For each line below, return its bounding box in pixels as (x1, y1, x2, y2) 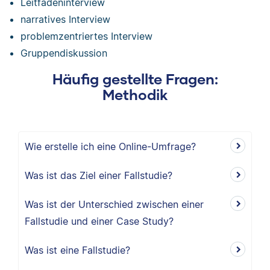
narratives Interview (20, 13, 111, 25)
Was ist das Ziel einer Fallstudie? (25, 169, 172, 181)
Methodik (102, 86, 168, 103)
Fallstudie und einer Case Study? (25, 215, 174, 227)
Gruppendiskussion (20, 47, 108, 59)
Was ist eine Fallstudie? (25, 244, 130, 256)
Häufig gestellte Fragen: (52, 70, 218, 87)
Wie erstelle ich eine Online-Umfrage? (25, 140, 196, 152)
